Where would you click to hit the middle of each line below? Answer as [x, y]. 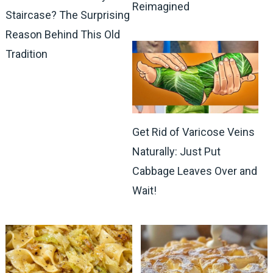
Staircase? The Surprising [67, 15]
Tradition [26, 54]
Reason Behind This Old [62, 34]
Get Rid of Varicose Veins [193, 132]
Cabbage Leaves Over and [194, 171]
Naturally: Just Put [176, 151]
